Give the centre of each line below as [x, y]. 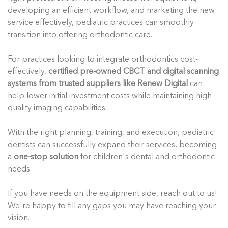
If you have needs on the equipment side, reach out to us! [112, 194]
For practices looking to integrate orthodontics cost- [103, 59]
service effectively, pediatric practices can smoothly [101, 23]
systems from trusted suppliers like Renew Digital [98, 84]
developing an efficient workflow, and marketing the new [111, 10]
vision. [19, 218]
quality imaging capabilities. [57, 108]
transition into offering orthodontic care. [80, 35]
